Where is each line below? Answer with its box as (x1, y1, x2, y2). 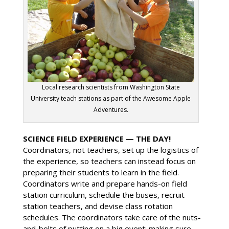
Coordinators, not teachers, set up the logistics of (22, 145, 198, 155)
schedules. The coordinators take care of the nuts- (22, 212, 201, 223)
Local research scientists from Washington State (41, 83, 180, 92)
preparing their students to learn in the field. (22, 167, 179, 178)
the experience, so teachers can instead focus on (22, 156, 196, 167)
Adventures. (93, 105, 128, 114)
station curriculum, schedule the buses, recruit (22, 190, 185, 200)
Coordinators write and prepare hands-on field (22, 178, 187, 189)
